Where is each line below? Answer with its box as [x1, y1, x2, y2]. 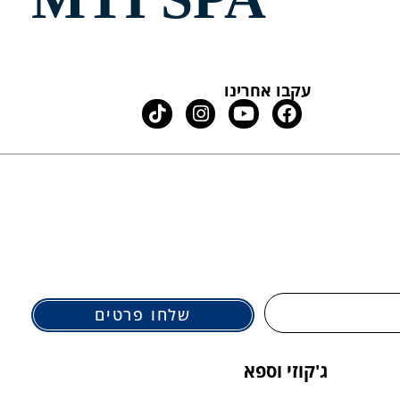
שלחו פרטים [95, 304, 191, 326]
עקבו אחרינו [224, 79, 312, 102]
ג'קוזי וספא [243, 358, 328, 383]
